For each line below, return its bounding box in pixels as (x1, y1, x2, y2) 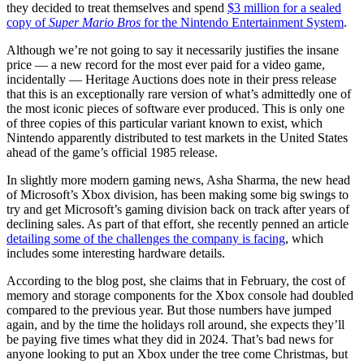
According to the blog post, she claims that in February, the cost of (6, 274, 345, 288)
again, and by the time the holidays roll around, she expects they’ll (6, 318, 344, 331)
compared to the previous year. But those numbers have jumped (6, 303, 331, 317)
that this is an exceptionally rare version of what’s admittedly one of (6, 87, 351, 101)
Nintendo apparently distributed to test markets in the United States (6, 131, 348, 145)
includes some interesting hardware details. (6, 246, 225, 260)
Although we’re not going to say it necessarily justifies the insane (6, 43, 339, 57)
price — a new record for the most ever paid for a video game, (6, 58, 325, 71)
